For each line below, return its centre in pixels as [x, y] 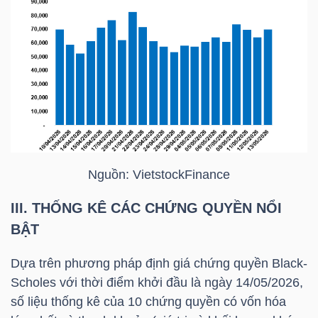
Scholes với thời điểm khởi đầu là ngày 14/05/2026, [157, 282]
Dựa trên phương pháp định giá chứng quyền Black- [159, 263]
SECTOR [40, 121]
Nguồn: [110, 174]
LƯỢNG [47, 242]
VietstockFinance [181, 174]
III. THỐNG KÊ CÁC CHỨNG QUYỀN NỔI [146, 208]
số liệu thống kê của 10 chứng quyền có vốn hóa [148, 301]
